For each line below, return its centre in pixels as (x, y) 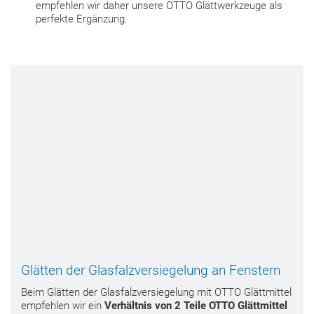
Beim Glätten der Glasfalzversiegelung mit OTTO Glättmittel (156, 292)
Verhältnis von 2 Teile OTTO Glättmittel (196, 305)
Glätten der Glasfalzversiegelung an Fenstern (151, 270)
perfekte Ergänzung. (82, 19)
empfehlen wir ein (63, 305)
